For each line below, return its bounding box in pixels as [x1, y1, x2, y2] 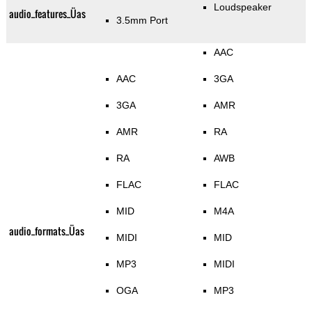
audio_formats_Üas [8, 224, 84, 239]
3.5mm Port [116, 15, 169, 26]
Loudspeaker [214, 1, 272, 13]
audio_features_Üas [8, 6, 86, 22]
